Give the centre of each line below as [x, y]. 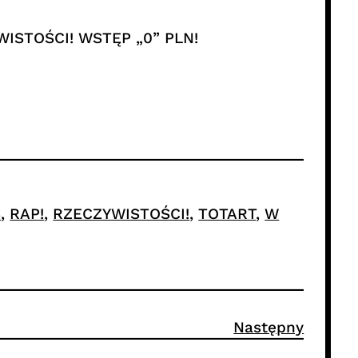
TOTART [227, 214]
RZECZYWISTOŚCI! [121, 214]
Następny [269, 327]
